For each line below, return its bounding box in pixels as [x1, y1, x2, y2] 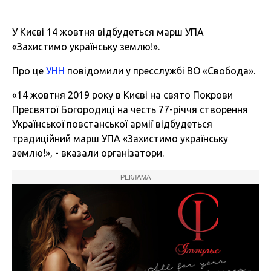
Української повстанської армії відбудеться [12, 119, 212, 130]
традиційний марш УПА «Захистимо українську [12, 133, 228, 145]
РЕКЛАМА [120, 174, 151, 181]
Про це [12, 65, 46, 77]
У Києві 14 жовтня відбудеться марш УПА [12, 27, 204, 38]
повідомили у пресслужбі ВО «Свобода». [65, 65, 255, 77]
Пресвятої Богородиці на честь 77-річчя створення [12, 104, 248, 116]
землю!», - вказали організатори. [12, 148, 164, 159]
